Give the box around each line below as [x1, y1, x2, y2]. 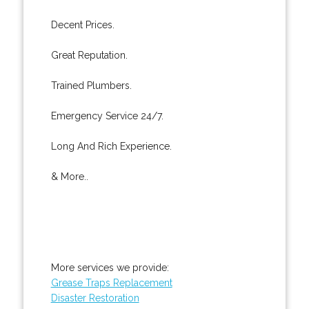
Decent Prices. [50, 19, 114, 30]
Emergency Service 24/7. [50, 110, 163, 121]
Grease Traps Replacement [50, 277, 172, 288]
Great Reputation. [50, 49, 128, 61]
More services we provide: [50, 261, 169, 273]
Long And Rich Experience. [50, 140, 172, 152]
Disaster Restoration [50, 292, 139, 303]
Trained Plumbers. [50, 79, 132, 91]
